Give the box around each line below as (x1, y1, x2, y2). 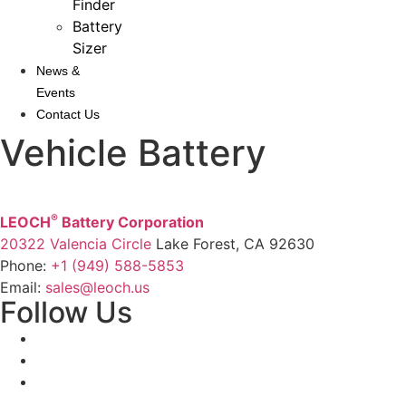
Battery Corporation (58, 213, 204, 232)
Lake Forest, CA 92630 (151, 235, 314, 254)
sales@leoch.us (41, 278, 150, 297)
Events (36, 85, 75, 101)
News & (36, 63, 80, 79)
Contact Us (36, 107, 100, 122)
